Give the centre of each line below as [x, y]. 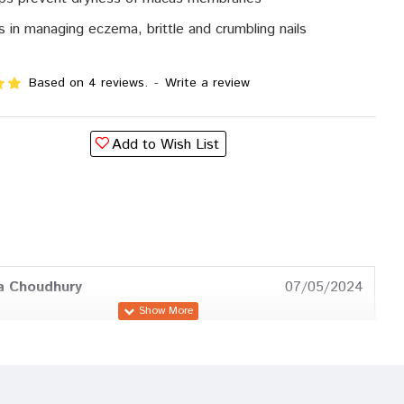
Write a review [207, 83]
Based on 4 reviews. [88, 83]
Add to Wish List [166, 145]
